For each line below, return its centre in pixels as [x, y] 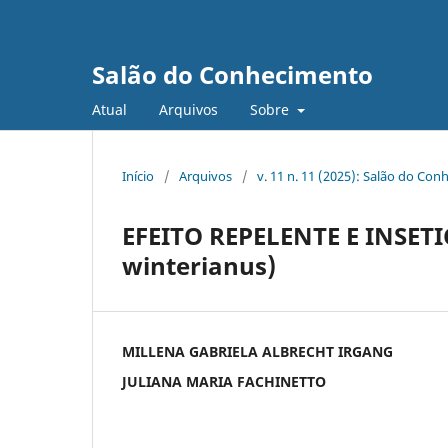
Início [138, 175]
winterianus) [199, 265]
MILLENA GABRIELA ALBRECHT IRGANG [257, 351]
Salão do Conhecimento [232, 74]
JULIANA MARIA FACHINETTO [224, 381]
